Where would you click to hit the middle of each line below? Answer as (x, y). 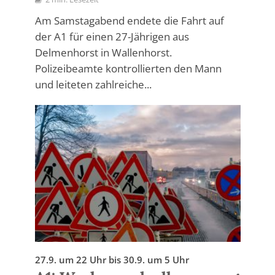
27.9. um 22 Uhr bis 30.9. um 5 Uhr (112, 260)
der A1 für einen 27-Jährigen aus (112, 36)
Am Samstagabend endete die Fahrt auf (129, 20)
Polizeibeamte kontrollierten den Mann (128, 68)
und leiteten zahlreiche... (93, 84)
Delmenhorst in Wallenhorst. (103, 52)
